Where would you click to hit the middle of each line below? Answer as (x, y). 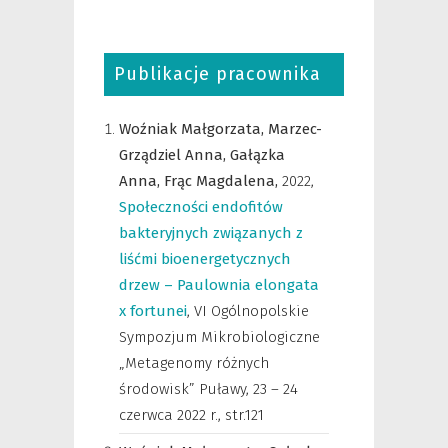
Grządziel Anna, (174, 155)
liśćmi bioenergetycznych (205, 259)
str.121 (244, 415)
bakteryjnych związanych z (211, 233)
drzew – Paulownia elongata (219, 285)
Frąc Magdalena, (223, 181)
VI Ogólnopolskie (251, 311)
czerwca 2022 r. (168, 415)
